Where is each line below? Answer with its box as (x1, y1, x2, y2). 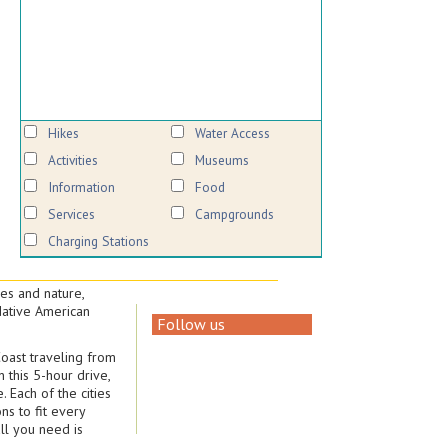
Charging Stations (47, 232, 149, 250)
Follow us (156, 314, 225, 334)
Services (47, 205, 95, 223)
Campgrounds (194, 205, 274, 223)
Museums (194, 151, 249, 169)
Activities (47, 151, 98, 169)
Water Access (194, 124, 270, 142)
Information (47, 178, 115, 196)
